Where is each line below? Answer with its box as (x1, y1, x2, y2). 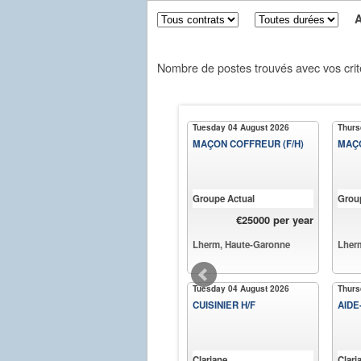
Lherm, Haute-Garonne (193, 237, 290, 251)
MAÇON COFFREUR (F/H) (193, 136, 304, 151)
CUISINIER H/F (193, 297, 255, 312)
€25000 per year (236, 211, 313, 227)
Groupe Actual (193, 191, 255, 205)
